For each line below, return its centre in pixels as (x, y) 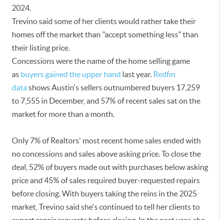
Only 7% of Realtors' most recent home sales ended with (106, 140)
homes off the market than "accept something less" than (105, 34)
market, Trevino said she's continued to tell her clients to (106, 207)
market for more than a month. (63, 114)
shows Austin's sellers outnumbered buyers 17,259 (113, 87)
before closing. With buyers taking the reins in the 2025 (104, 193)
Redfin (164, 74)
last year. (137, 74)
